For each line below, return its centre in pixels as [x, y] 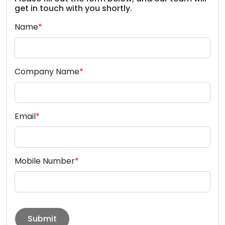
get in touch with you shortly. [73, 8]
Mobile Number [45, 161]
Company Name [47, 71]
